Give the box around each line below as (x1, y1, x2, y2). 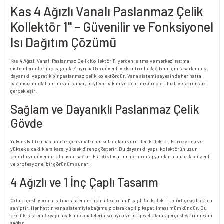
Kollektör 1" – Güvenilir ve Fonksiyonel (10, 18, 213, 34)
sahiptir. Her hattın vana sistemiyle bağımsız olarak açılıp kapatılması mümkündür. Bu (10, 204, 207, 211)
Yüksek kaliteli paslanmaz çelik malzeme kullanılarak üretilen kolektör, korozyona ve (10, 138, 202, 144)
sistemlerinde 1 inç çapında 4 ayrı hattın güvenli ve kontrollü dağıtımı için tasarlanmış (10, 65, 206, 71)
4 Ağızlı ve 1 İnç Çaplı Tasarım (10, 174, 158, 189)
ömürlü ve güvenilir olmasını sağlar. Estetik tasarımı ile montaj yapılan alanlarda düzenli (10, 153, 211, 159)
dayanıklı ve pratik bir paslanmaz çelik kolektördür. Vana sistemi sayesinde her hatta (10, 72, 201, 79)
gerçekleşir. (10, 87, 37, 94)
